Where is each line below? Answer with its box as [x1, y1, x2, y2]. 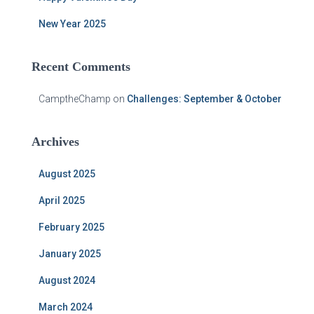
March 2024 [39, 301, 93, 313]
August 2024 [39, 275, 95, 286]
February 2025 [39, 221, 104, 233]
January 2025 [39, 248, 101, 259]
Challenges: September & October [127, 93, 282, 104]
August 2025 [39, 168, 95, 179]
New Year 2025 [39, 18, 106, 29]
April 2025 [39, 195, 85, 206]
